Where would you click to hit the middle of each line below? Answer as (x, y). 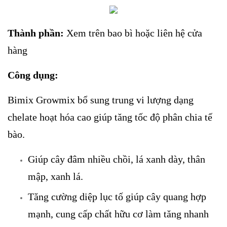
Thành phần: (36, 33)
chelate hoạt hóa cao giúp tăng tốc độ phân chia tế (110, 117)
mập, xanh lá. (55, 177)
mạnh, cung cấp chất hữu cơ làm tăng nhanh (118, 214)
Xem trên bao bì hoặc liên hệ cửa (133, 33)
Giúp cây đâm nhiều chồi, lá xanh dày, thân (117, 159)
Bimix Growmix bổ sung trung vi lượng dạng (101, 100)
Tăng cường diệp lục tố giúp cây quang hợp (117, 196)
